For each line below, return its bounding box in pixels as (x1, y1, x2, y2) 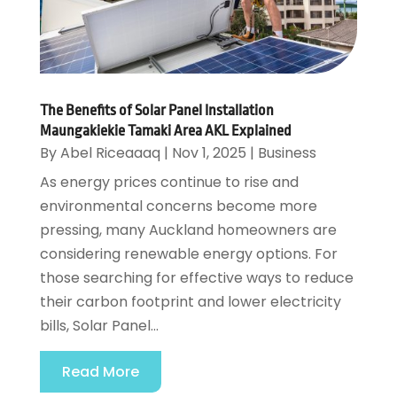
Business (257, 143, 316, 164)
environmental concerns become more (39, 196, 317, 217)
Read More (61, 362, 139, 383)
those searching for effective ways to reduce (39, 268, 354, 289)
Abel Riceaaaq (59, 143, 160, 164)
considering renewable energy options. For (39, 244, 338, 265)
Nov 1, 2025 (171, 143, 246, 164)
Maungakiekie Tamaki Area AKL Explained (39, 122, 292, 140)
